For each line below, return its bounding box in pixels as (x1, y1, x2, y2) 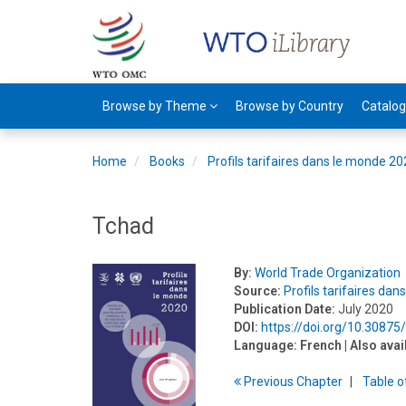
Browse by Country (236, 99, 343, 113)
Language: (234, 338, 298, 353)
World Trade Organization (255, 266, 401, 280)
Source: (234, 284, 282, 298)
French (300, 338, 343, 353)
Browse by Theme (102, 99, 209, 113)
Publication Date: (234, 302, 336, 316)
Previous (241, 374, 297, 389)
